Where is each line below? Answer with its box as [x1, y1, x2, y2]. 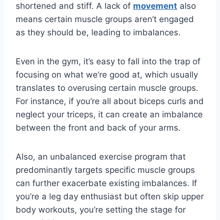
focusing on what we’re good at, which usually [16, 70, 198, 80]
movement [133, 1, 177, 11]
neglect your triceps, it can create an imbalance [16, 110, 203, 120]
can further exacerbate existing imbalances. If [16, 178, 197, 189]
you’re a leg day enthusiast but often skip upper [16, 192, 204, 202]
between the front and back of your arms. [16, 123, 181, 133]
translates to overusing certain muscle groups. [16, 83, 198, 93]
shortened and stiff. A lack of [16, 1, 133, 11]
